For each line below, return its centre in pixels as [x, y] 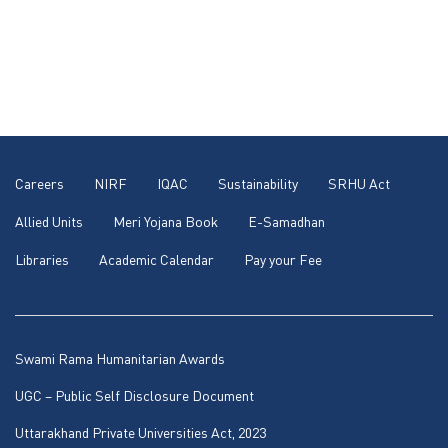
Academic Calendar [156, 259]
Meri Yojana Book [165, 221]
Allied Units [49, 221]
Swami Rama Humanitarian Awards [120, 358]
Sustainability [258, 183]
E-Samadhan [286, 221]
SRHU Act [359, 183]
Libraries [42, 259]
